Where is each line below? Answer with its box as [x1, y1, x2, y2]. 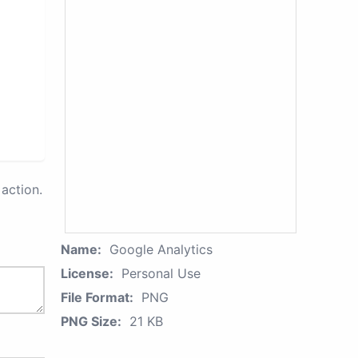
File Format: [61, 289, 133, 305]
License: [61, 265, 113, 281]
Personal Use [121, 265, 201, 281]
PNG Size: [61, 313, 121, 329]
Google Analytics [109, 241, 213, 257]
